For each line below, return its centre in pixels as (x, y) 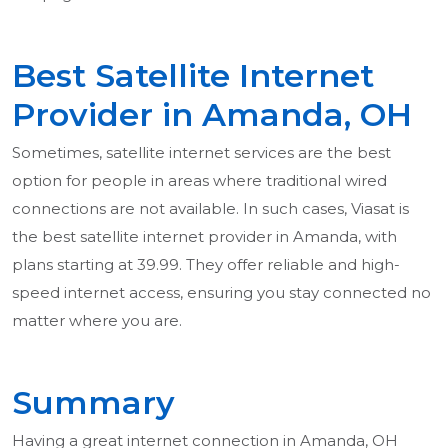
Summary (93, 403)
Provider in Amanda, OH (212, 115)
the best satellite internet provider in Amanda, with (204, 237)
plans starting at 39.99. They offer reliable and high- (206, 265)
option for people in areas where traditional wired (199, 181)
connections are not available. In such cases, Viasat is (210, 209)
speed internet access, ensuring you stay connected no (221, 293)
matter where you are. (97, 321)
